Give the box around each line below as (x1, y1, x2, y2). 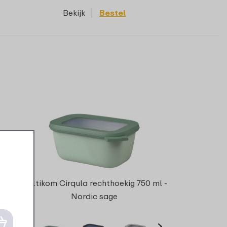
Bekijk (63, 8, 85, 18)
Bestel (99, 8, 126, 18)
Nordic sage (70, 191, 118, 202)
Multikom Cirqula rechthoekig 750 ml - (21, 178, 168, 188)
